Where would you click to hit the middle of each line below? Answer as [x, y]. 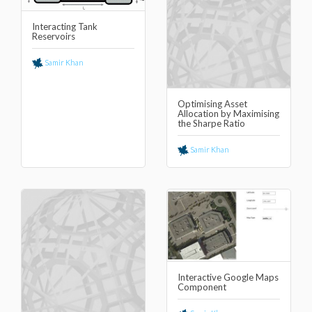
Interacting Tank [65, 27]
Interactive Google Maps [228, 278]
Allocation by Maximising [228, 114]
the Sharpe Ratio [211, 123]
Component [202, 287]
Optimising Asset [212, 104]
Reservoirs [54, 37]
